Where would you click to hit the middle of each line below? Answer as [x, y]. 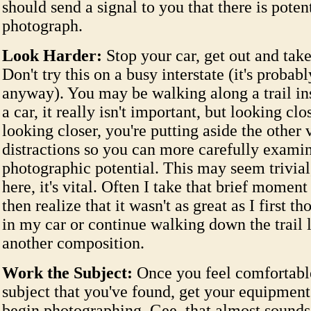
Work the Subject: [67, 273]
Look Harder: [52, 56]
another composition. [73, 243]
